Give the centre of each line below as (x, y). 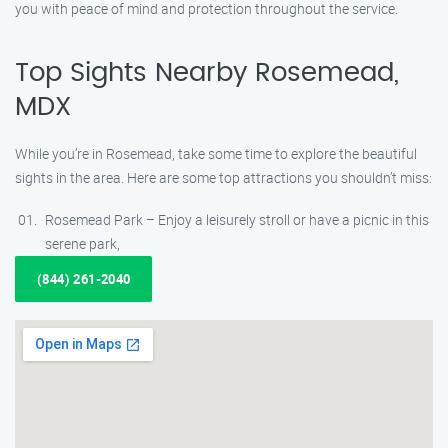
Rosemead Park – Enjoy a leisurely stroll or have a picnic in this (237, 219)
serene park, (82, 243)
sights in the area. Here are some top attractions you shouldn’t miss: (223, 177)
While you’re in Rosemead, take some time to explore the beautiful (216, 153)
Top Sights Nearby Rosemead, (207, 73)
